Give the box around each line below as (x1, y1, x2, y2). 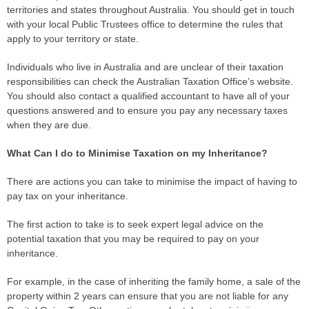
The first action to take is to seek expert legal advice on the (7, 218, 263, 230)
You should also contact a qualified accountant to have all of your (7, 90, 290, 101)
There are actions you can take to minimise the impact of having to (7, 175, 297, 187)
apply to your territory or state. (7, 32, 139, 44)
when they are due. (7, 119, 91, 130)
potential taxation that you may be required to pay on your (7, 232, 259, 244)
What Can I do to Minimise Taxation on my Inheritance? (7, 147, 268, 159)
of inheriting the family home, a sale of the (115, 275, 301, 287)
